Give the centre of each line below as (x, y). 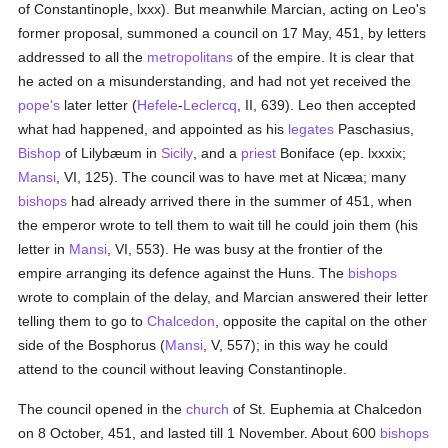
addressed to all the (83, 57)
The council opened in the (102, 409)
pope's (39, 105)
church (208, 409)
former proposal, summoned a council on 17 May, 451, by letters (222, 33)
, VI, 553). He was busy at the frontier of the (245, 249)
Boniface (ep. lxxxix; (341, 153)
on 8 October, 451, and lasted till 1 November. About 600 (199, 433)
